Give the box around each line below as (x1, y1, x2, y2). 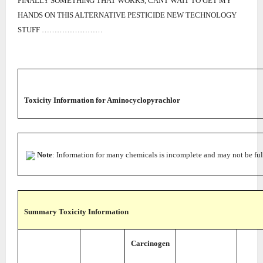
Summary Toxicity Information (24, 207, 129, 216)
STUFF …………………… (18, 25, 103, 34)
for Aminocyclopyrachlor (94, 96, 180, 104)
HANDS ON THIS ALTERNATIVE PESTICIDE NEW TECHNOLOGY (18, 11, 237, 19)
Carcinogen (131, 239, 170, 248)
